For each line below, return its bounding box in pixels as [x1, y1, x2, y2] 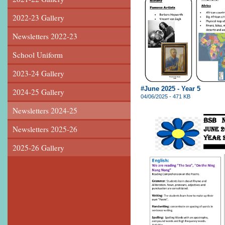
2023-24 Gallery [13, 68, 64, 78]
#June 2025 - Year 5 [141, 84, 200, 92]
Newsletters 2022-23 [13, 31, 77, 41]
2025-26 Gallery [13, 142, 64, 153]
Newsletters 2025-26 [13, 124, 77, 134]
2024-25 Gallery [13, 86, 64, 97]
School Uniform [13, 49, 63, 60]
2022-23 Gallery [13, 12, 64, 23]
